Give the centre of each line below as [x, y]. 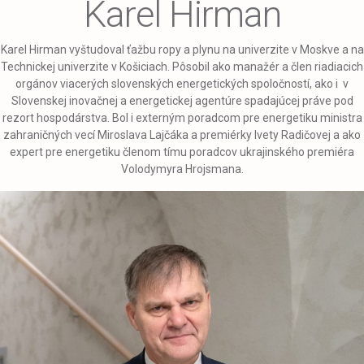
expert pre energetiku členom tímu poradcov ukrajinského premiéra [182, 152]
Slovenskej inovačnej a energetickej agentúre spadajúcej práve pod [182, 101]
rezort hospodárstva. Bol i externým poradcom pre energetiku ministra [182, 118]
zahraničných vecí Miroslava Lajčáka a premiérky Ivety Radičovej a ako [182, 135]
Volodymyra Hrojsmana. [182, 169]
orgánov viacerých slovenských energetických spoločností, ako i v [182, 84]
